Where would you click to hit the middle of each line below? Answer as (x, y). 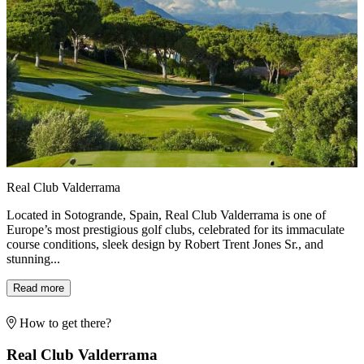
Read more (39, 288)
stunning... (33, 259)
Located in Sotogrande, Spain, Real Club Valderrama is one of (166, 215)
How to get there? (64, 323)
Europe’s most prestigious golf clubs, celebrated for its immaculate (175, 230)
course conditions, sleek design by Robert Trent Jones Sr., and (165, 245)
